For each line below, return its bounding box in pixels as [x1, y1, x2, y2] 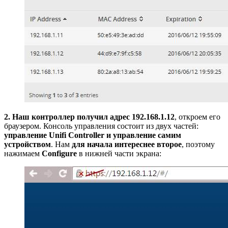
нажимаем [4, 149, 42, 158]
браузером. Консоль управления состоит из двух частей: [4, 121, 198, 130]
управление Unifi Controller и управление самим [4, 130, 181, 139]
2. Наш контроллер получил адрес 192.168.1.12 [4, 112, 175, 121]
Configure [42, 149, 79, 158]
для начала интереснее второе [72, 139, 182, 149]
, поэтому [182, 139, 215, 149]
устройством [4, 139, 51, 149]
